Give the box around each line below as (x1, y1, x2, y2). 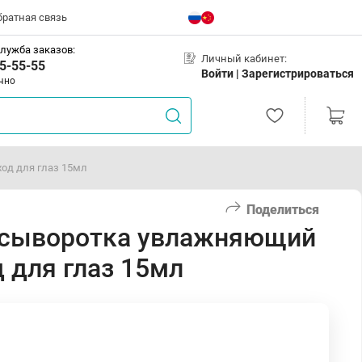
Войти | (201, 66, 242, 80)
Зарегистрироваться (242, 66, 354, 80)
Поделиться (246, 201, 319, 217)
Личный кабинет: (201, 52, 287, 65)
